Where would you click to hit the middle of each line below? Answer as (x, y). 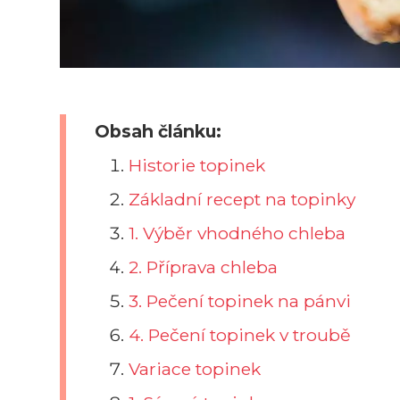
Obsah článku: (158, 131)
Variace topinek (195, 368)
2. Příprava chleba (204, 267)
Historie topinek (197, 165)
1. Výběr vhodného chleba (237, 233)
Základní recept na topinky (242, 199)
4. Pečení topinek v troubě (240, 334)
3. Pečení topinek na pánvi (240, 300)
